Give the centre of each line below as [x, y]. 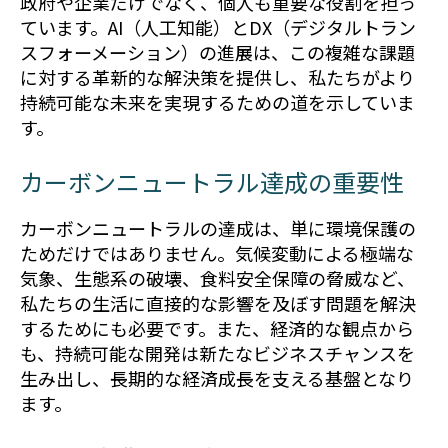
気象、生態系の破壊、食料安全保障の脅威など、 [217, 278]
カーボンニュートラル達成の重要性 [212, 182]
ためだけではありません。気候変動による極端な [217, 253]
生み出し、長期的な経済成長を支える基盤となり [217, 378]
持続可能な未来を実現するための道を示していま [217, 102]
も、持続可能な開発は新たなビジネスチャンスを [217, 353]
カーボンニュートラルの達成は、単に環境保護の [218, 228]
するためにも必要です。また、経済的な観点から [217, 328]
